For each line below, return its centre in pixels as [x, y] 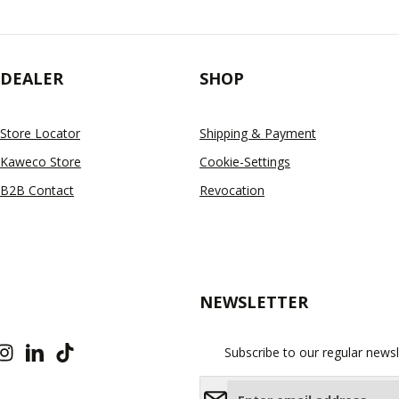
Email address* [242, 384]
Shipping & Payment [258, 133]
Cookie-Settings [245, 161]
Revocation [232, 190]
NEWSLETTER [254, 301]
